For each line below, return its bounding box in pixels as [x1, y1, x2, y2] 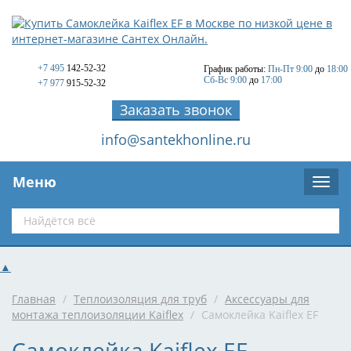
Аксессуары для [225, 291, 309, 306]
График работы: [204, 63, 266, 74]
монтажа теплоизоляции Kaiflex [12, 307, 183, 322]
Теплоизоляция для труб [74, 291, 207, 306]
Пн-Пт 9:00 [268, 63, 313, 74]
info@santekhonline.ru [100, 130, 251, 149]
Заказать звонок [119, 100, 232, 119]
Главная [12, 291, 56, 306]
